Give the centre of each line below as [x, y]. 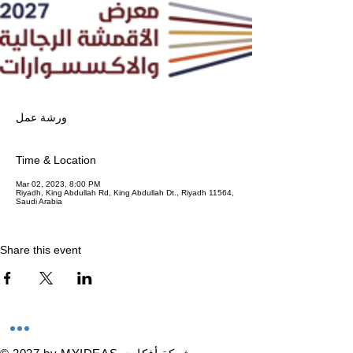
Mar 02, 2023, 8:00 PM [58, 184]
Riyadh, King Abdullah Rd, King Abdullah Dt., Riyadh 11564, [125, 192]
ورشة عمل [41, 117]
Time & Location [56, 160]
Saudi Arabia [39, 201]
